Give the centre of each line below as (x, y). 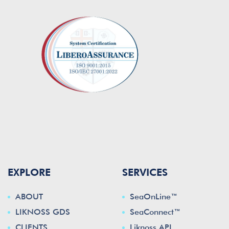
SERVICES (145, 173)
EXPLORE (29, 173)
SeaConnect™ (155, 212)
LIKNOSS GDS (43, 212)
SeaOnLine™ (154, 197)
